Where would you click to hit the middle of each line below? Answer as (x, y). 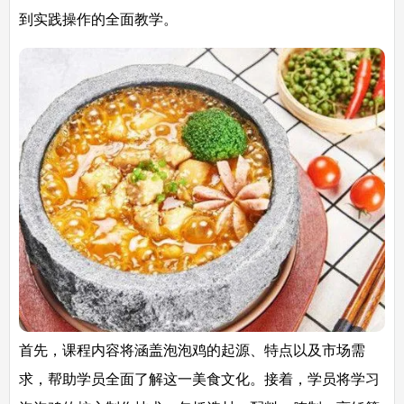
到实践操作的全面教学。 (98, 20)
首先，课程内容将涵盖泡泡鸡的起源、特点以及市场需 (192, 350)
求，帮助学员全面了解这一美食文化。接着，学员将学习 (199, 379)
